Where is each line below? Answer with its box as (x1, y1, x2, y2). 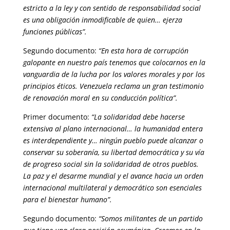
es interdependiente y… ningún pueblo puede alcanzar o (23, 136, 203, 145)
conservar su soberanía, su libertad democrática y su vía (23, 147, 204, 157)
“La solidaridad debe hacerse (91, 112, 185, 122)
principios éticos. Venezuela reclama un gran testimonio (23, 81, 204, 91)
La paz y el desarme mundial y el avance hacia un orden (23, 171, 203, 181)
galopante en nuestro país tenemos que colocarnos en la (23, 57, 205, 67)
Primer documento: (23, 112, 91, 122)
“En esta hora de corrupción (98, 46, 188, 55)
